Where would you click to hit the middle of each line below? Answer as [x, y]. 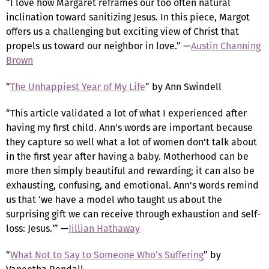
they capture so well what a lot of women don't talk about [131, 142]
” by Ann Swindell [183, 86]
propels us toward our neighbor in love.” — [98, 46]
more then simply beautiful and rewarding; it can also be [130, 171]
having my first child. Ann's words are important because [129, 127]
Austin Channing [226, 46]
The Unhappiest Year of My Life [78, 86]
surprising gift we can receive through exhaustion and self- [133, 214]
